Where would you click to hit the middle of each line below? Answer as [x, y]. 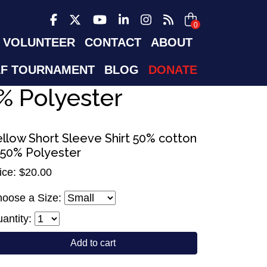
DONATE [173, 70]
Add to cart [93, 243]
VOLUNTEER [39, 42]
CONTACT [113, 42]
